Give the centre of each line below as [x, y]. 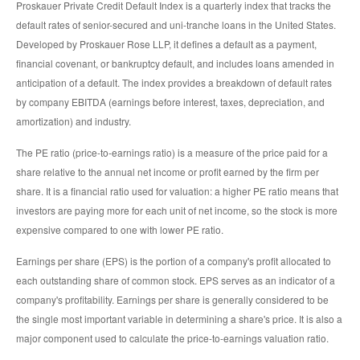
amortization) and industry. [74, 121]
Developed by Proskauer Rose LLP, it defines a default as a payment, [166, 43]
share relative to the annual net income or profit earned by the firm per [168, 171]
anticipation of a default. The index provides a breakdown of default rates [174, 82]
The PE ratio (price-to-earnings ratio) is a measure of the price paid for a [172, 152]
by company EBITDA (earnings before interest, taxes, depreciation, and [170, 101]
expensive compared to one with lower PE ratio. [120, 229]
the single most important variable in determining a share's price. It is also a [179, 318]
